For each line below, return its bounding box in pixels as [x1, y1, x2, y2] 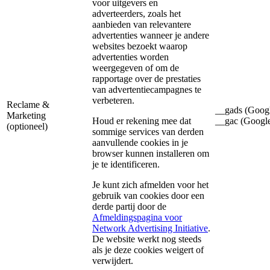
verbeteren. [92, 95, 134, 106]
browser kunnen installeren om [92, 148, 209, 159]
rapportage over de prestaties [92, 74, 201, 84]
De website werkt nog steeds [92, 234, 201, 245]
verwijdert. [92, 256, 133, 266]
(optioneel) [7, 121, 48, 132]
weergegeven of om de [92, 63, 179, 74]
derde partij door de [92, 201, 166, 212]
